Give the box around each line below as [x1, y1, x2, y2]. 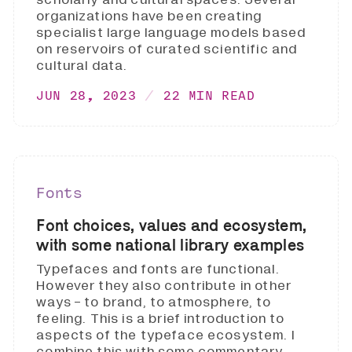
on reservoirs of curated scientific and [36, 39, 298, 58]
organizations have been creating [36, 6, 262, 25]
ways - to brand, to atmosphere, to [36, 293, 272, 312]
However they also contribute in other [36, 277, 292, 295]
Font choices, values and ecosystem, [36, 215, 307, 234]
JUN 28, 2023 [36, 88, 137, 103]
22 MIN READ [163, 88, 255, 103]
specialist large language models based [36, 23, 306, 42]
